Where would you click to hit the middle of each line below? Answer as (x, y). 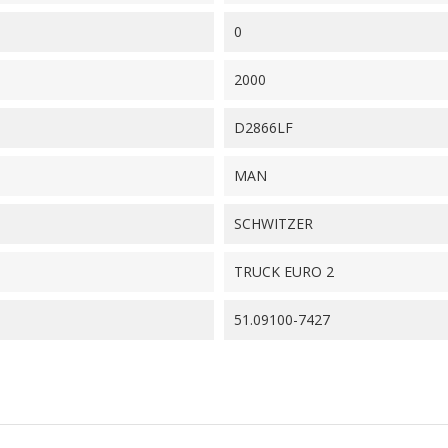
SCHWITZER (273, 224)
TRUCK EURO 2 (284, 272)
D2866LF (263, 128)
